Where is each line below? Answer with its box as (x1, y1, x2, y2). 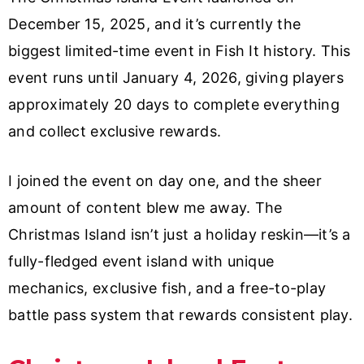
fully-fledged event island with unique (8, 253, 275, 271)
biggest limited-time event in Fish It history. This (8, 42, 351, 60)
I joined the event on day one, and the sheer (8, 172, 322, 190)
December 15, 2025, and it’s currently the (8, 15, 301, 33)
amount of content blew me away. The (8, 199, 283, 217)
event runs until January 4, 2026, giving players (8, 69, 344, 87)
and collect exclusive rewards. (8, 123, 222, 141)
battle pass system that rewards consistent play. (8, 306, 353, 324)
